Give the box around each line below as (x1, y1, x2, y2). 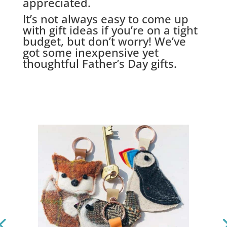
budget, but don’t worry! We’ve (22, 33, 186, 49)
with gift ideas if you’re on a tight (22, 22, 198, 37)
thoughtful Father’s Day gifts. (22, 55, 177, 71)
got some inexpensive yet (22, 44, 159, 60)
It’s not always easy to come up (22, 11, 188, 26)
